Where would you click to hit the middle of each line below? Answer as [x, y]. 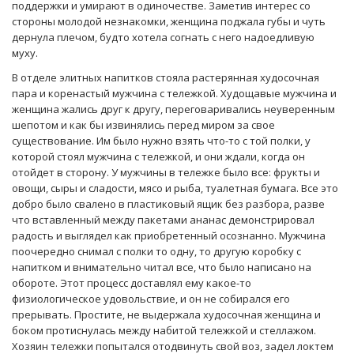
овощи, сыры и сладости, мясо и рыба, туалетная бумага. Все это [175, 188]
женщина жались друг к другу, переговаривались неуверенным [173, 109]
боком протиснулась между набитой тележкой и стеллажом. [164, 330]
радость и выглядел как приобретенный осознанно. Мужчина [169, 235]
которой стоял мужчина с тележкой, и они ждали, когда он [158, 156]
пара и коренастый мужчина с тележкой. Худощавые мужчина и [174, 93]
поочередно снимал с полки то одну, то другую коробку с [156, 251]
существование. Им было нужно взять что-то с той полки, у [161, 140]
